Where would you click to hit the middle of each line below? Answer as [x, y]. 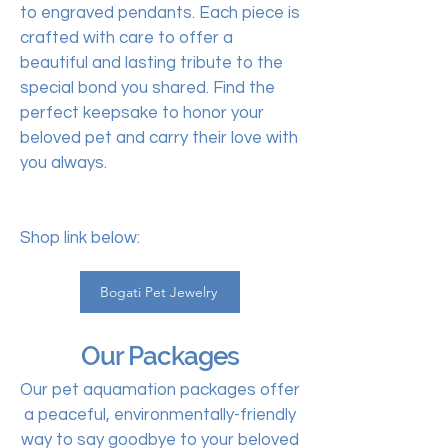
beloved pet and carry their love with [159, 138]
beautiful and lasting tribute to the [151, 63]
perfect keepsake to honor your [142, 113]
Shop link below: [80, 238]
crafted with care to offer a [126, 38]
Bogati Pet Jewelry [158, 292]
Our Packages [160, 356]
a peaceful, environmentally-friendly [160, 415]
